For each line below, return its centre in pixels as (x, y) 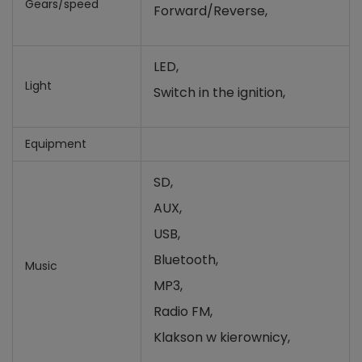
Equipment (56, 144)
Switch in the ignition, (219, 93)
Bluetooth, (186, 260)
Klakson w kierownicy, (222, 337)
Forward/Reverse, (210, 11)
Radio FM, (183, 311)
